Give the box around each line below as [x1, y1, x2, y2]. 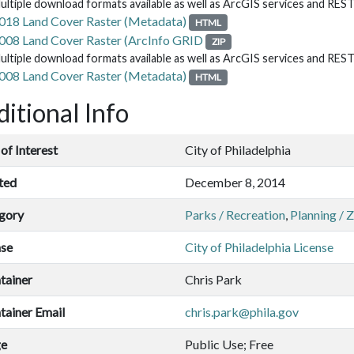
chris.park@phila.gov [185, 304, 299, 320]
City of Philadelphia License [185, 239, 333, 255]
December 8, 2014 [185, 175, 285, 190]
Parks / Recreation [185, 207, 285, 223]
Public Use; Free [185, 337, 273, 352]
